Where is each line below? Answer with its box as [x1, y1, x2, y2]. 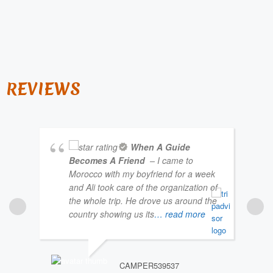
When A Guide [130, 141, 190, 154]
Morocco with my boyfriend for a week [69, 168, 215, 180]
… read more [154, 208, 205, 221]
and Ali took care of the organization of [69, 181, 218, 194]
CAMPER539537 [119, 260, 179, 272]
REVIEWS [6, 78, 80, 101]
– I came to [147, 154, 193, 167]
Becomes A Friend [69, 154, 147, 167]
